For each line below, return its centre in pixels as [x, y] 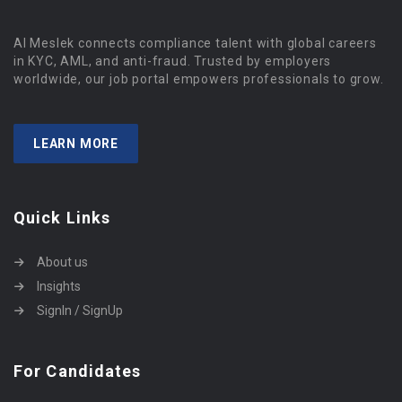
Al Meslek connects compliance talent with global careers [195, 43]
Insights [59, 286]
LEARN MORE [76, 144]
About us [62, 262]
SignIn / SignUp [80, 310]
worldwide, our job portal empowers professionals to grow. [199, 79]
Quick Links [62, 218]
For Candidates [78, 371]
